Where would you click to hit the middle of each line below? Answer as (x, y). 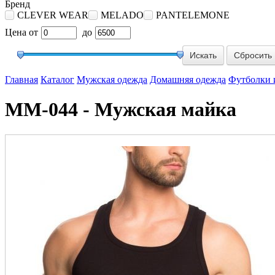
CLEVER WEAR (53, 15)
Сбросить (253, 55)
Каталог (57, 79)
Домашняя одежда (188, 79)
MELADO (122, 15)
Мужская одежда (112, 79)
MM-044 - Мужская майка (121, 110)
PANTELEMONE (193, 15)
